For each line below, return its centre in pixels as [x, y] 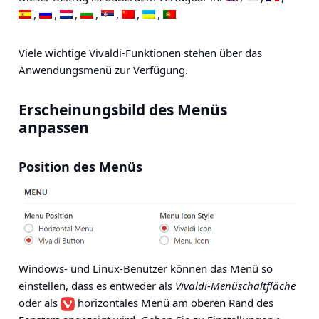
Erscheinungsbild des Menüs [123, 110]
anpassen [54, 127]
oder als [40, 303]
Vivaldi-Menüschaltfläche [235, 286]
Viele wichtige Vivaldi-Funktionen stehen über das [140, 53]
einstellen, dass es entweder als [97, 286]
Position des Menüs [80, 167]
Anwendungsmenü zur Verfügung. [103, 70]
